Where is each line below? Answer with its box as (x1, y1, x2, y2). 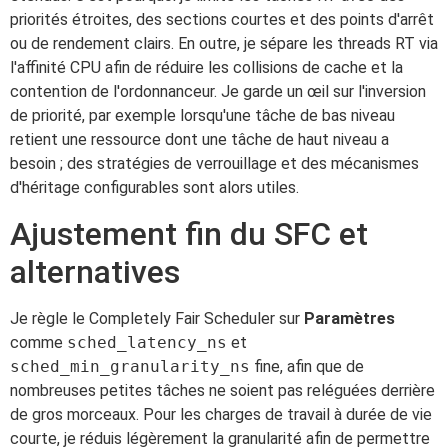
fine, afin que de (250, 356, 364, 376)
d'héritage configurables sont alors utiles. (10, 178, 299, 198)
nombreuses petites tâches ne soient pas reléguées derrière (10, 380, 435, 400)
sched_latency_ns (67, 332, 227, 352)
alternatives (10, 252, 180, 291)
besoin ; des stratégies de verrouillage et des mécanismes (10, 154, 419, 174)
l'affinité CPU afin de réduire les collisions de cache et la (10, 58, 403, 78)
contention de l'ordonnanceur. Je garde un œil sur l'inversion (10, 82, 426, 102)
